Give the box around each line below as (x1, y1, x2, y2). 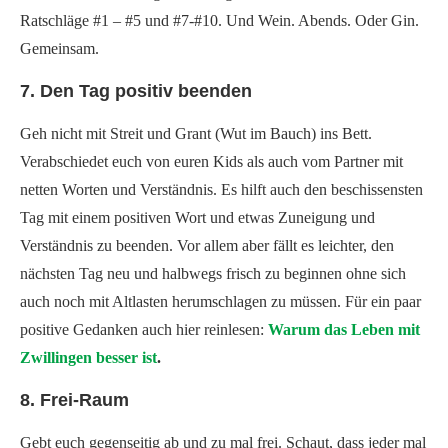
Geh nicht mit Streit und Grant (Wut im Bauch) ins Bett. (20, 125, 372, 142)
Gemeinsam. (20, 40, 99, 57)
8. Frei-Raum (20, 390, 129, 410)
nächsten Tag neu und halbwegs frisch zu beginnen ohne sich (20, 265, 406, 282)
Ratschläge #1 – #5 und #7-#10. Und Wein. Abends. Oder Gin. (20, 12, 419, 29)
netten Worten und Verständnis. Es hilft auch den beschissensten (20, 181, 423, 198)
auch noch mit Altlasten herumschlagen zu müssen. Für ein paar (20, 293, 421, 310)
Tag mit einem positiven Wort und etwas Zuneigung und (20, 209, 375, 226)
